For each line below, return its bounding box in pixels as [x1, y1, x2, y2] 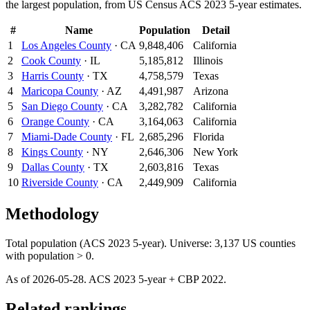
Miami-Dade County [21, 130, 112, 143]
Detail [201, 24, 230, 36]
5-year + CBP [136, 273, 201, 285]
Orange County [21, 115, 89, 127]
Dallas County [21, 161, 84, 173]
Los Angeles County [21, 39, 111, 51]
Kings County [21, 145, 83, 158]
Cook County [21, 54, 81, 66]
